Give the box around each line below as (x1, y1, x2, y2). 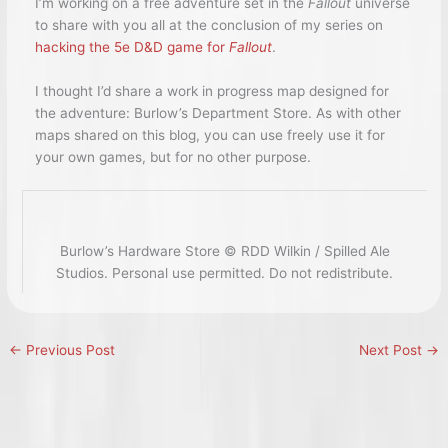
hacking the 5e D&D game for (34, 39, 229, 56)
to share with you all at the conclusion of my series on (34, 17, 383, 34)
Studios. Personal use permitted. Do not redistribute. (56, 264, 393, 281)
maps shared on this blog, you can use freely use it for (34, 127, 385, 143)
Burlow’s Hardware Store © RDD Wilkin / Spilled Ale (59, 242, 390, 259)
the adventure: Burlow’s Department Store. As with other (34, 105, 401, 121)
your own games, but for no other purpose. (34, 149, 311, 165)
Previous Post (22, 341, 116, 358)
